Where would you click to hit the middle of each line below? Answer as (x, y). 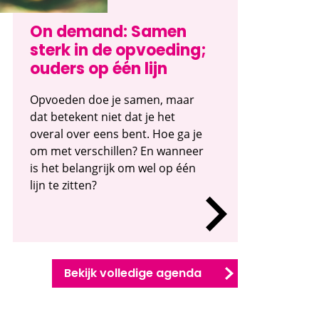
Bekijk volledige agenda (133, 274)
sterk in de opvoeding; (118, 51)
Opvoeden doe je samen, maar (112, 99)
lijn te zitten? (63, 185)
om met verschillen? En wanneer (117, 151)
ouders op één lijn (99, 70)
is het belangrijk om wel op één (113, 168)
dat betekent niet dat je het (103, 116)
